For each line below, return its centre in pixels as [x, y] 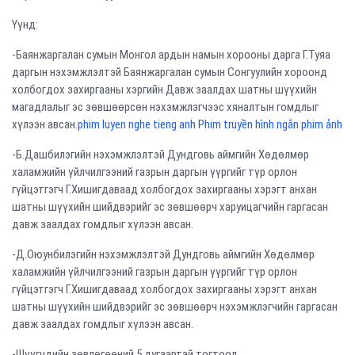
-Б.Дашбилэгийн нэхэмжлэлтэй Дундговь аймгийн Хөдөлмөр [160, 155]
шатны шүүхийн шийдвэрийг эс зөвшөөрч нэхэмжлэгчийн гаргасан [175, 307]
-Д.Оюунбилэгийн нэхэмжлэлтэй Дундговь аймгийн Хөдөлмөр [163, 254]
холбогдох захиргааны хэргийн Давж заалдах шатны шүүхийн [164, 90]
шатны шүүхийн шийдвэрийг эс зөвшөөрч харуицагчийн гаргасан [170, 207]
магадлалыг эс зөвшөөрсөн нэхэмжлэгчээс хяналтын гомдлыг [165, 107]
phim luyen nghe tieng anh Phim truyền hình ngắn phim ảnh [210, 124]
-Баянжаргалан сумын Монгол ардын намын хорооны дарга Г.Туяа [171, 55]
